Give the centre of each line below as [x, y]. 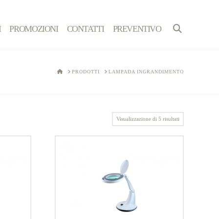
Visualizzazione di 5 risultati [148, 119]
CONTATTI [85, 29]
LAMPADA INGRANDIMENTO [146, 72]
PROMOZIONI [34, 29]
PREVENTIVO [137, 29]
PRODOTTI [86, 72]
